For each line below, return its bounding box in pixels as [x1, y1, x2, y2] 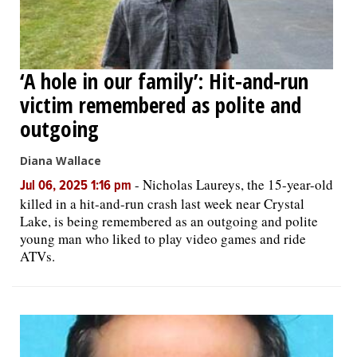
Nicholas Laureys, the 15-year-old [143, 175, 333, 194]
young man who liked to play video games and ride [20, 229, 306, 248]
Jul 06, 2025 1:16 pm [20, 177, 135, 195]
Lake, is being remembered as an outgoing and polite [20, 211, 318, 230]
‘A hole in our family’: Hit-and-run [20, 65, 308, 96]
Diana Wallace [20, 152, 101, 168]
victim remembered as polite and [20, 89, 301, 120]
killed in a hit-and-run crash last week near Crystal [20, 194, 304, 213]
